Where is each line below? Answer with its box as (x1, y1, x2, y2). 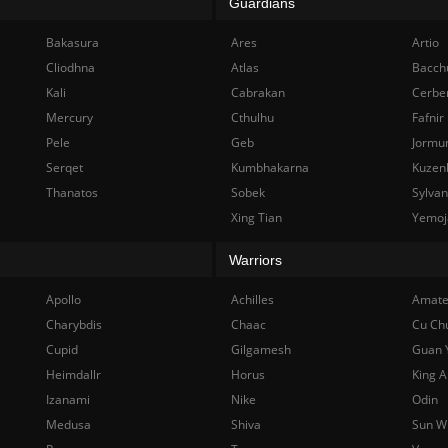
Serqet (45, 159, 83, 176)
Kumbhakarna (231, 159, 309, 176)
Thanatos (45, 184, 98, 201)
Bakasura (45, 34, 99, 51)
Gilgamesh (231, 341, 291, 358)
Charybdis (45, 316, 102, 333)
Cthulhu (231, 109, 274, 126)
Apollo (45, 291, 81, 308)
